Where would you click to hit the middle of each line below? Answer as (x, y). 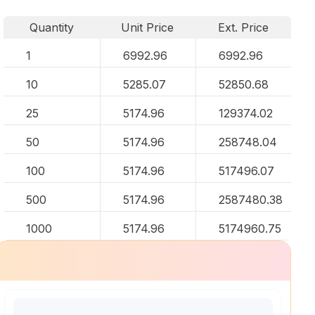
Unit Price (148, 27)
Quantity (51, 27)
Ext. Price (244, 27)
